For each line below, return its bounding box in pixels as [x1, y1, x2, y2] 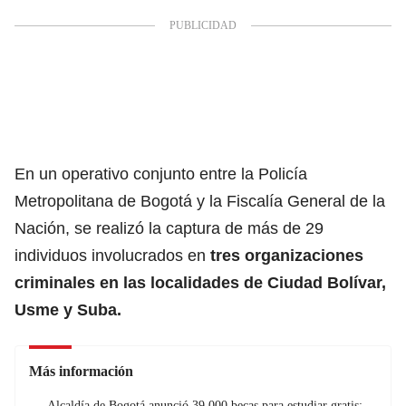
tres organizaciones [206, 246, 363, 265]
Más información [29, 362, 133, 379]
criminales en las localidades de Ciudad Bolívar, [14, 273, 386, 292]
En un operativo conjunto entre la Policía [14, 164, 307, 183]
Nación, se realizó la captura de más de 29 [14, 218, 324, 237]
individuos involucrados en [14, 246, 206, 265]
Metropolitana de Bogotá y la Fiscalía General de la [14, 191, 385, 210]
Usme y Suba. [14, 300, 121, 319]
